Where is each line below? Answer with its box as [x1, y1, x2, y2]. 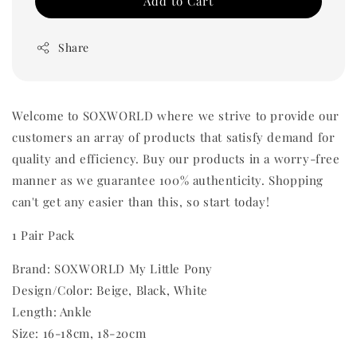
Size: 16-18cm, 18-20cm [12, 325, 147, 342]
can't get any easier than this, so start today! [12, 194, 270, 210]
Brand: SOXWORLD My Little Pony [12, 261, 213, 277]
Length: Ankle [12, 304, 92, 320]
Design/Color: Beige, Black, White [12, 282, 208, 299]
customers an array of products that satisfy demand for [12, 129, 335, 146]
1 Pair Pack [12, 227, 75, 244]
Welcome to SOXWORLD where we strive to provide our [12, 108, 340, 124]
